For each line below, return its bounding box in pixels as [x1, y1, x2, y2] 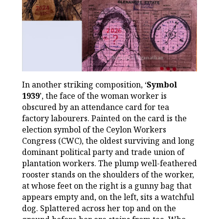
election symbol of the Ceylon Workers [22, 124, 166, 135]
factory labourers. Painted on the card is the [22, 113, 187, 124]
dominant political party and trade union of [22, 147, 184, 158]
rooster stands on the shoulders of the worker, [22, 169, 194, 180]
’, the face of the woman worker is [39, 90, 167, 102]
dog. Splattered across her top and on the [22, 203, 176, 214]
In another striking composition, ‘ [22, 79, 147, 90]
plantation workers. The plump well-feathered [22, 158, 197, 169]
